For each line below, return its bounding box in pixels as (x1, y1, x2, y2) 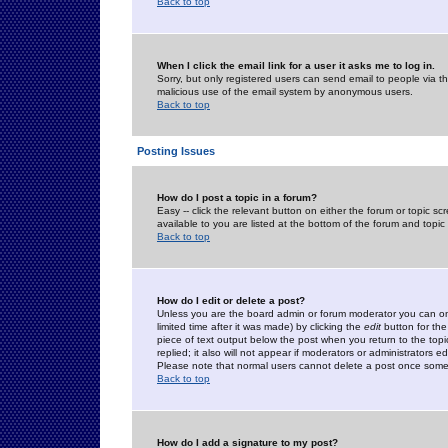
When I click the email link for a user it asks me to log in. (157, 60, 435, 71)
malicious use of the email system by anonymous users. (157, 86, 413, 97)
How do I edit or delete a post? (157, 295, 305, 306)
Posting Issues (137, 145, 215, 157)
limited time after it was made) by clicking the (157, 321, 364, 332)
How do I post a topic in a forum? (157, 192, 317, 203)
